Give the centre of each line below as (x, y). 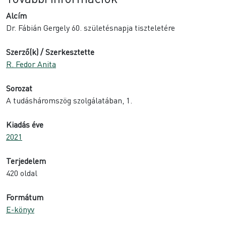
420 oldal (22, 173)
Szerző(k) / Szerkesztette (50, 52)
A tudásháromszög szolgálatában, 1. (69, 100)
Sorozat (19, 88)
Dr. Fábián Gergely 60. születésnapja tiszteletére (91, 28)
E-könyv (20, 209)
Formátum (25, 197)
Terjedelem (26, 161)
